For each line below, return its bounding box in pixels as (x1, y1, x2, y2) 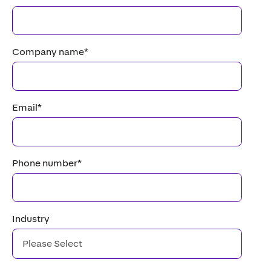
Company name (12, 46, 84, 57)
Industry (12, 213, 50, 224)
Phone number (12, 157, 77, 169)
